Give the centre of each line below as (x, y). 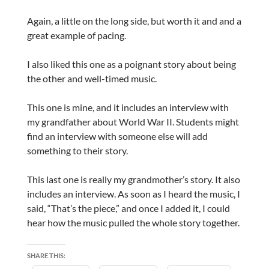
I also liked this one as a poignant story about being (131, 64)
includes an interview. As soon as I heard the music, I (133, 193)
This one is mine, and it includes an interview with (128, 107)
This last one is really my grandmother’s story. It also (133, 179)
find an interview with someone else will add (117, 136)
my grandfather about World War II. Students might (133, 121)
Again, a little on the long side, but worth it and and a (134, 20)
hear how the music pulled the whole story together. (133, 222)
